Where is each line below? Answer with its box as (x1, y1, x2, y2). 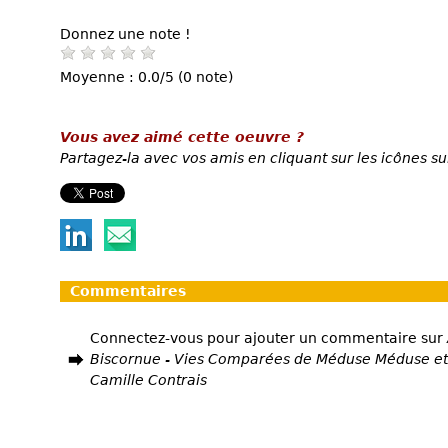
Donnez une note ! (60, 25, 191, 42)
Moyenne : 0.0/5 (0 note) (60, 68, 233, 85)
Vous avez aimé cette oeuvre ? (60, 128, 304, 145)
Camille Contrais (90, 372, 207, 388)
